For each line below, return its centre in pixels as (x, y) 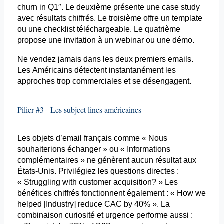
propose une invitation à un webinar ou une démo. (106, 40)
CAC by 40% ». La (136, 204)
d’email (69, 138)
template (187, 18)
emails (179, 59)
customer (95, 182)
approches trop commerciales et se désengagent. (104, 81)
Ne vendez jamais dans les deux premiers (92, 59)
